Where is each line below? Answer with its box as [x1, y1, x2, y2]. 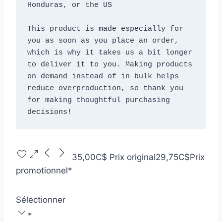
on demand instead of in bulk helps [27, 72, 179, 81]
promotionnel [16, 166, 68, 175]
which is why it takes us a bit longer [27, 48, 192, 57]
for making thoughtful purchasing [27, 96, 170, 105]
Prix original [110, 152, 156, 162]
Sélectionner [16, 195, 65, 205]
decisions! [27, 108, 72, 116]
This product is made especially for [27, 24, 183, 33]
